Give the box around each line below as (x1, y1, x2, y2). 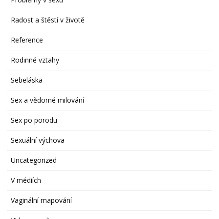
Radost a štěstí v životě (11, 15, 85, 24)
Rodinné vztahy (11, 55, 60, 65)
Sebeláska (11, 75, 43, 85)
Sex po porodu (11, 115, 58, 125)
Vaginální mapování (11, 195, 72, 205)
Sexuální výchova (11, 135, 65, 145)
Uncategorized (11, 155, 57, 165)
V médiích (11, 175, 42, 185)
